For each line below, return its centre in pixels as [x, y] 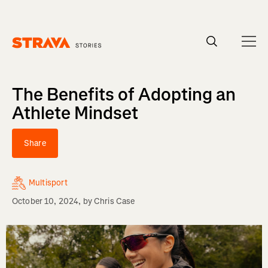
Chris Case [114, 201]
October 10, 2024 [45, 201]
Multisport [48, 183]
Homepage [32, 54]
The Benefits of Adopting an [124, 95]
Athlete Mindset [75, 113]
